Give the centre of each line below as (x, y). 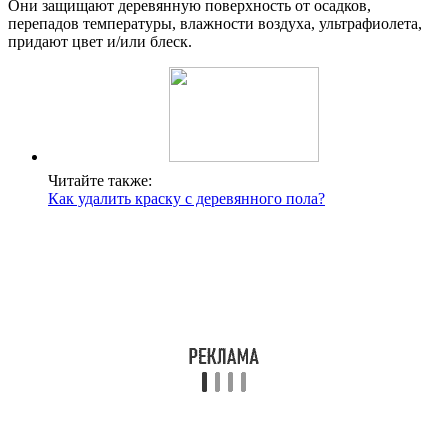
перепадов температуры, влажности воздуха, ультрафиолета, (215, 24)
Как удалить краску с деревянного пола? (186, 199)
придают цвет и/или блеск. (100, 42)
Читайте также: (100, 181)
